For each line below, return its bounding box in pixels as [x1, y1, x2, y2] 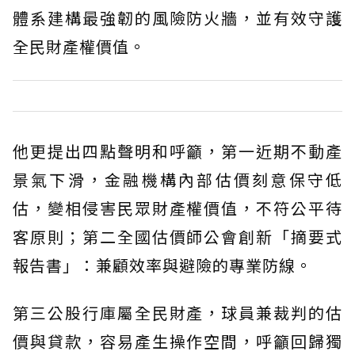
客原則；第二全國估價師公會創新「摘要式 [13, 224, 342, 248]
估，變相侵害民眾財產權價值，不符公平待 [13, 196, 342, 219]
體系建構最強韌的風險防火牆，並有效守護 [13, 6, 342, 29]
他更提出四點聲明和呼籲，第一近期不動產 [13, 139, 342, 162]
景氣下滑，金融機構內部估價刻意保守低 [13, 167, 342, 191]
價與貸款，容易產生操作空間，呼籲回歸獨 [13, 329, 342, 353]
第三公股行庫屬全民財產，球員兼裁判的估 [13, 300, 342, 324]
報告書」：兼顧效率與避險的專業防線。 [13, 253, 312, 277]
